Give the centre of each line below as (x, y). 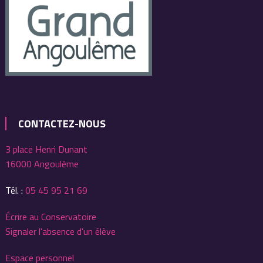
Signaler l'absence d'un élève (60, 232)
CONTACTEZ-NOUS (62, 124)
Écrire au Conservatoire (50, 217)
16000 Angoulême (42, 164)
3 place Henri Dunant (46, 149)
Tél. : (15, 190)
